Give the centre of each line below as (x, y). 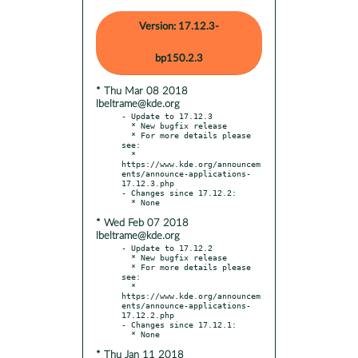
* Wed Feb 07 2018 (142, 223)
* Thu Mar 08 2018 (142, 91)
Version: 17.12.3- (179, 26)
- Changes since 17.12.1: (179, 324)
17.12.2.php (148, 314)
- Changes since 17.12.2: (179, 192)
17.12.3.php (148, 183)
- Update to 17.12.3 (167, 115)
